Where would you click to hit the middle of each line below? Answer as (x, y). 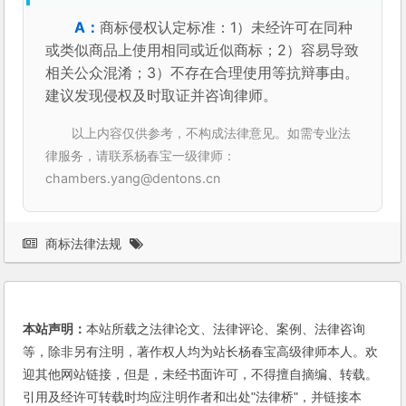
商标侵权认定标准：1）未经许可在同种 (227, 28)
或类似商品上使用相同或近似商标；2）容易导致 (203, 50)
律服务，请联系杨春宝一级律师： (141, 156)
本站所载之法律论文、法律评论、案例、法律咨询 (226, 329)
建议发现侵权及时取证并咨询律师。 (162, 96)
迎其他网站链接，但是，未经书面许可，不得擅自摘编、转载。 (201, 375)
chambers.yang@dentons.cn (133, 179)
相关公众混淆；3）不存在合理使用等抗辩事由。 (203, 73)
